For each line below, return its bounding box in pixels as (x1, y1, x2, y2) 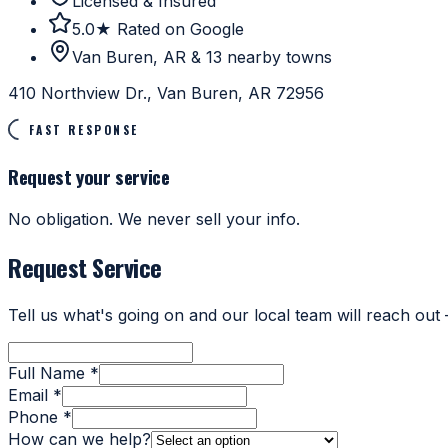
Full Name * (8, 362, 99, 383)
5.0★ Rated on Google (72, 19, 244, 40)
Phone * (8, 406, 72, 427)
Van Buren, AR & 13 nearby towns (72, 47, 332, 68)
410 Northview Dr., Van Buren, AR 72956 (8, 83, 324, 104)
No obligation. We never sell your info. (8, 208, 300, 229)
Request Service (8, 248, 162, 285)
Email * (8, 384, 62, 405)
